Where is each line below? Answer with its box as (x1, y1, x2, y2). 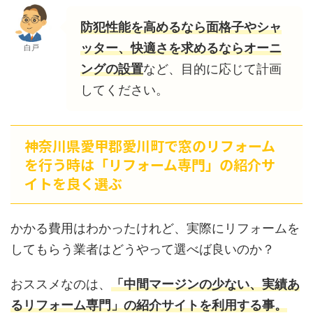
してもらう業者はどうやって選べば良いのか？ (10, 241, 275, 256)
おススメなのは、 (10, 276, 111, 291)
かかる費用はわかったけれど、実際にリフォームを (10, 220, 300, 235)
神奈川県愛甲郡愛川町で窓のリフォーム (24, 135, 275, 156)
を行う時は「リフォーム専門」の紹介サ (24, 154, 275, 175)
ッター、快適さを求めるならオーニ (80, 40, 282, 55)
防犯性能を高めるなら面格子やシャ (80, 19, 282, 34)
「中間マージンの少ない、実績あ (111, 276, 300, 291)
